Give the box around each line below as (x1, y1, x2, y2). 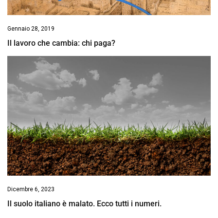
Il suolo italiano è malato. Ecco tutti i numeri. (7, 199, 162, 209)
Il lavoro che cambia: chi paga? (7, 38, 115, 48)
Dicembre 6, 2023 (7, 186, 54, 193)
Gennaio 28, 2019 (7, 25, 54, 32)
